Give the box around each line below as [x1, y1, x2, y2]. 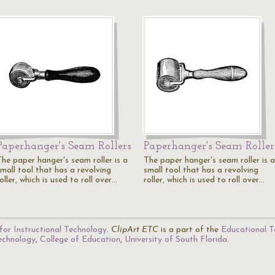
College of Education [40, 235, 120, 244]
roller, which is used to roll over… [144, 176, 265, 185]
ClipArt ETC [111, 225, 158, 234]
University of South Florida [125, 235, 227, 244]
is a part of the [158, 225, 221, 234]
